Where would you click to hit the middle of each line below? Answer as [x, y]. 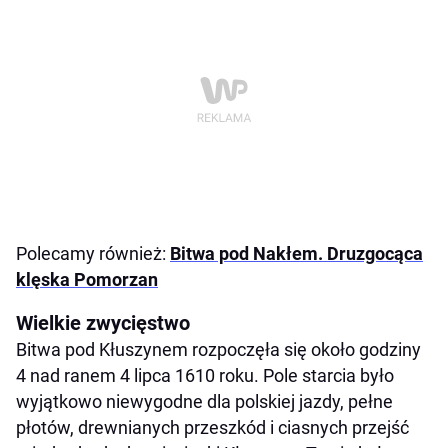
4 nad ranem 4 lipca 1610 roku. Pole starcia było [205, 375]
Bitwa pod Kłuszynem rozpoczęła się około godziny [218, 349]
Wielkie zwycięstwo [103, 322]
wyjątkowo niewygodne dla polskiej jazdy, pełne [204, 401]
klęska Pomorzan [87, 279]
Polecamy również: [93, 253]
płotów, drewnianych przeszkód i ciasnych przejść [212, 427]
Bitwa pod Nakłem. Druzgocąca [296, 253]
